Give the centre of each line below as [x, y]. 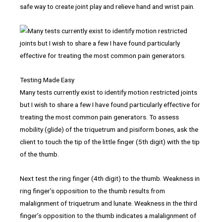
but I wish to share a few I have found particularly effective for [110, 105]
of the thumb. [39, 154]
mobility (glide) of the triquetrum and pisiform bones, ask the [109, 130]
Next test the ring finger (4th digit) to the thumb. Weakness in [110, 179]
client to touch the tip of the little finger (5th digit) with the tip [110, 142]
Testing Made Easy [47, 80]
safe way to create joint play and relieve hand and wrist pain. [107, 7]
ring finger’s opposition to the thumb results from [92, 191]
